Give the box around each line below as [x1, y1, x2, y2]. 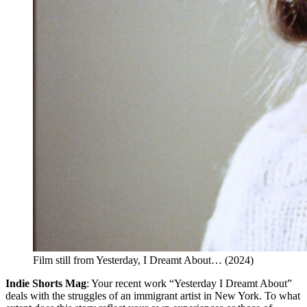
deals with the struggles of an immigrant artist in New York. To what [5, 290, 300, 302]
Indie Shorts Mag [5, 278, 86, 290]
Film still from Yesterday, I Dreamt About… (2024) [33, 254, 254, 267]
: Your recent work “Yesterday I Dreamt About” [86, 278, 292, 290]
